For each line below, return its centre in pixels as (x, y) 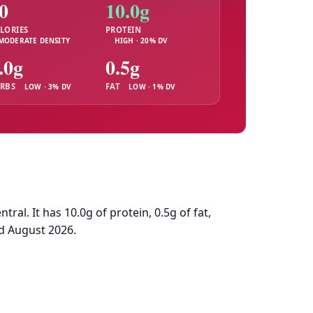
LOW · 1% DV (152, 86)
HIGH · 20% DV (141, 41)
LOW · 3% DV (48, 86)
